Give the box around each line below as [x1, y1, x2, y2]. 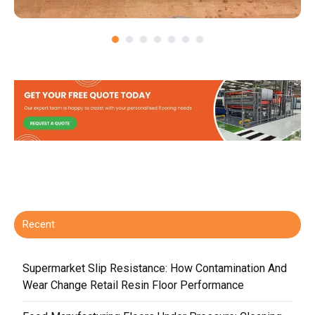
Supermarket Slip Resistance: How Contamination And [22, 261, 288, 275]
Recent [22, 218, 56, 231]
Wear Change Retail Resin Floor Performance [22, 278, 245, 292]
